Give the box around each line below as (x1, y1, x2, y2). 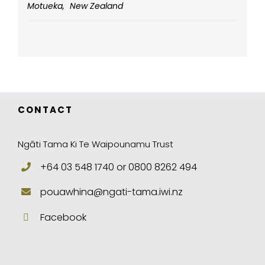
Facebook (40, 210, 87, 224)
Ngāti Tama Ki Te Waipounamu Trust (18, 137, 173, 150)
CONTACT (18, 103, 73, 116)
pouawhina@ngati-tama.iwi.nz (40, 185, 183, 199)
